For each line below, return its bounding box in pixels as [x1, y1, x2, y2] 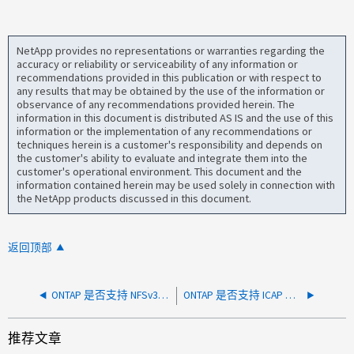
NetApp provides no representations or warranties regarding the [17, 43, 326, 58]
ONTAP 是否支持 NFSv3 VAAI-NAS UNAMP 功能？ [158, 288, 169, 303]
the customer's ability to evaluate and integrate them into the [17, 151, 308, 166]
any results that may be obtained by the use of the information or [17, 84, 326, 99]
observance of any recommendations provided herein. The [17, 97, 296, 112]
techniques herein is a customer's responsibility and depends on [17, 137, 323, 153]
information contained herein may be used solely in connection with [17, 178, 336, 193]
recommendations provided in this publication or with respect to [17, 70, 322, 85]
